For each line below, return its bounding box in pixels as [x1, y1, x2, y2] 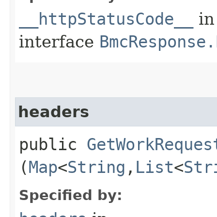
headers [18, 103, 89, 121]
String [67, 157, 125, 177]
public [19, 134, 87, 154]
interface [19, 31, 99, 51]
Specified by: [19, 186, 123, 203]
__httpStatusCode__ [19, 9, 193, 29]
